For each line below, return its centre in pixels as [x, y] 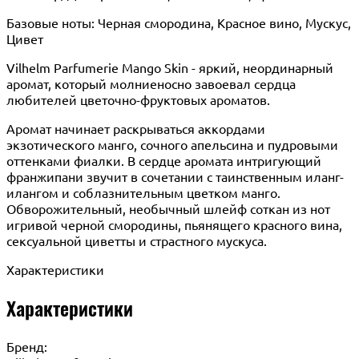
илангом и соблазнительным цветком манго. [143, 192]
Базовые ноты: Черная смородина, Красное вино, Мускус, [179, 22]
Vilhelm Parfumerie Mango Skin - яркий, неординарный [170, 67]
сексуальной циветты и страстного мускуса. [137, 240]
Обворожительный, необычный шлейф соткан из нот [168, 208]
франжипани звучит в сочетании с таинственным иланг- [175, 176]
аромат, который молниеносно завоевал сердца [151, 83]
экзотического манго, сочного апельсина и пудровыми [172, 144]
